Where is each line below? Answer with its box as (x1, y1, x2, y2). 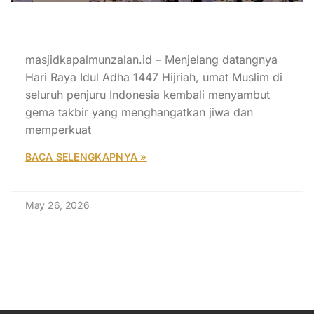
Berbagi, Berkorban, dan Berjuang (25, 33, 275, 51)
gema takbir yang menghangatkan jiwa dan (25, 104, 253, 119)
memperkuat (25, 122, 91, 137)
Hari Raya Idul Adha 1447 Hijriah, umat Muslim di (25, 69, 282, 84)
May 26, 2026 (25, 198, 90, 211)
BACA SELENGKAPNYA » (25, 150, 147, 163)
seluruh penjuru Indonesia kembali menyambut (25, 87, 270, 102)
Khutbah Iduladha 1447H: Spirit (25, 15, 254, 34)
